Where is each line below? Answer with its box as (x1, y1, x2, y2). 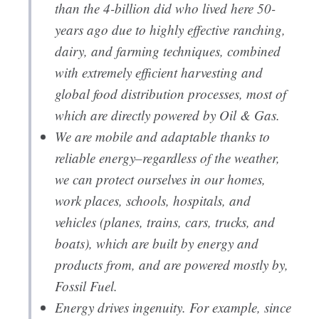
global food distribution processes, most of (54, 85, 286, 103)
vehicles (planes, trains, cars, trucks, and (54, 213, 275, 231)
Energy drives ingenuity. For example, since (54, 298, 291, 317)
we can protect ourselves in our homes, (54, 170, 266, 189)
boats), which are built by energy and (54, 234, 258, 253)
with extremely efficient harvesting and (54, 63, 263, 82)
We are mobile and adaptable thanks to (54, 127, 270, 146)
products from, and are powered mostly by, (54, 256, 288, 274)
